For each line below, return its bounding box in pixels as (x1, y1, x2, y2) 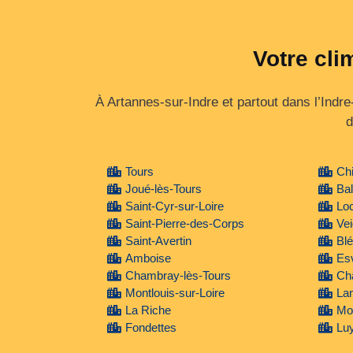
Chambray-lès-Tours (124, 268, 231, 282)
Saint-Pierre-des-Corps (124, 216, 244, 230)
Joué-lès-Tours (124, 181, 202, 195)
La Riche (124, 303, 171, 317)
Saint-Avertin (124, 233, 191, 247)
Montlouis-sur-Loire (124, 285, 225, 299)
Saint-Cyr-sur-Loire (124, 199, 224, 213)
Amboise (124, 251, 171, 265)
